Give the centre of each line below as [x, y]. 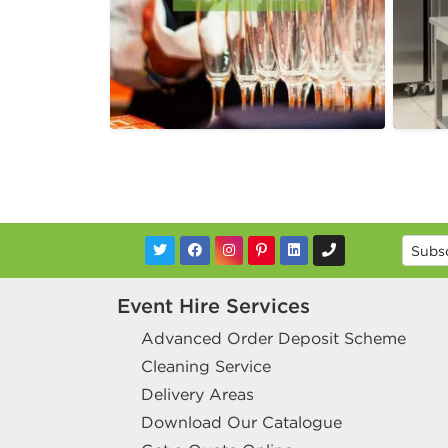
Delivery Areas [197, 394]
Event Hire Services [213, 306]
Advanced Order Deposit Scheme [273, 338]
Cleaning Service [206, 366]
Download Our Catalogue [241, 422]
